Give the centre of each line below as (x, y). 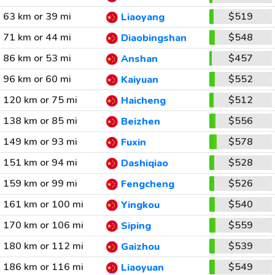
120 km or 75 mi (40, 100)
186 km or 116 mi (43, 267)
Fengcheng (147, 184)
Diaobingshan (153, 38)
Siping (136, 226)
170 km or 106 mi (43, 225)
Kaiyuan (139, 80)
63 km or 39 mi (37, 17)
